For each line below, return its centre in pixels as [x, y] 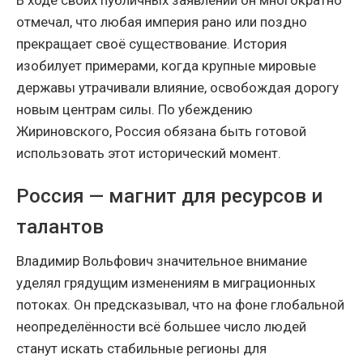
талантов [60, 227]
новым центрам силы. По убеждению [135, 110]
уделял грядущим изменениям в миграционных [166, 283]
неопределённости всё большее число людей [161, 327]
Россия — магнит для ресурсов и [169, 196]
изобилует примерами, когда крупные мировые [166, 66]
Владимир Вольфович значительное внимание [162, 261]
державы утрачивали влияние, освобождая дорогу [177, 88]
